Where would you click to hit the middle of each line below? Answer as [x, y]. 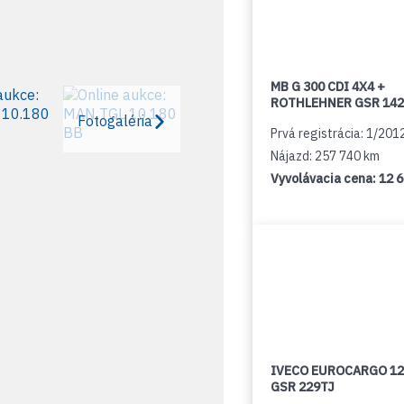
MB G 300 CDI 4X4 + [328, 87]
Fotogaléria [115, 120]
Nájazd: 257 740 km [325, 156]
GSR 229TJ [303, 387]
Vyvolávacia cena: [325, 179]
